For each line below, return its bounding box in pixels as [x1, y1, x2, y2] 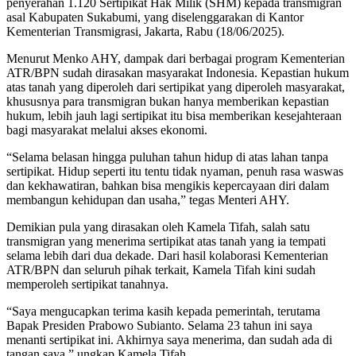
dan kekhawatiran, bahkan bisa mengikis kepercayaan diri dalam [6, 178, 329, 192]
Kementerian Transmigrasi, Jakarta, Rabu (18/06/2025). [6, 24, 284, 38]
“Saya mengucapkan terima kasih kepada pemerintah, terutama [6, 304, 320, 318]
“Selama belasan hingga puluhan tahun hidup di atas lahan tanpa [6, 149, 328, 164]
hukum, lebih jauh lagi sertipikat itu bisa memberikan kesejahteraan [6, 108, 342, 122]
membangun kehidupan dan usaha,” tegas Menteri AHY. [6, 192, 289, 207]
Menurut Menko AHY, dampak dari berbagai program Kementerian [6, 51, 345, 65]
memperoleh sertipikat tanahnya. [6, 277, 168, 291]
